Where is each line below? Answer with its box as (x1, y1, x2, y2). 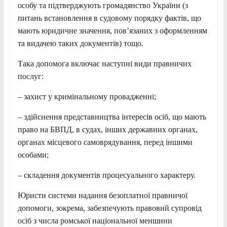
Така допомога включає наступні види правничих (17, 59, 192, 68)
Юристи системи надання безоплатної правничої (17, 191, 187, 200)
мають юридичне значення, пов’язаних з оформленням (17, 26, 207, 35)
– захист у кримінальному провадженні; (17, 92, 156, 101)
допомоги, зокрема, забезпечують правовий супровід (17, 203, 202, 212)
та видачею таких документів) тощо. (17, 39, 143, 48)
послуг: (17, 71, 44, 81)
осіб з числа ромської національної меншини (17, 216, 172, 225)
